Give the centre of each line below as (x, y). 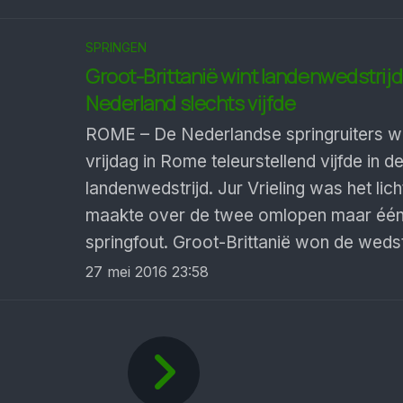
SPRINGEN (116, 47)
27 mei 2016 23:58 (147, 272)
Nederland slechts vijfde (191, 103)
